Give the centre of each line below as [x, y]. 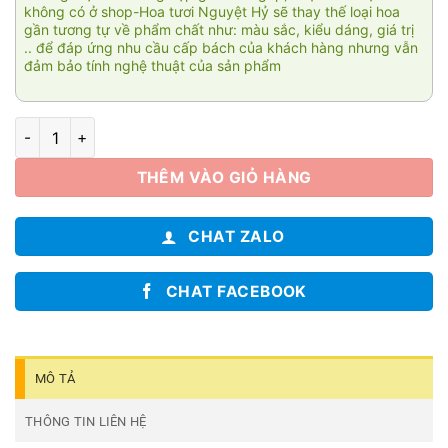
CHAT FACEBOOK [236, 291]
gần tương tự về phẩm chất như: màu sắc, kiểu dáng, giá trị [219, 30]
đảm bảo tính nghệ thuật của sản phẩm [152, 66]
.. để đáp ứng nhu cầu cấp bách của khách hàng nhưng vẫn [221, 48]
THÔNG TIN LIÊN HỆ [86, 422]
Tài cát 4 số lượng [75, 128]
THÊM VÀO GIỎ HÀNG [224, 177]
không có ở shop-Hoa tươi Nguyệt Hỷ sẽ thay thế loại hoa [212, 12]
